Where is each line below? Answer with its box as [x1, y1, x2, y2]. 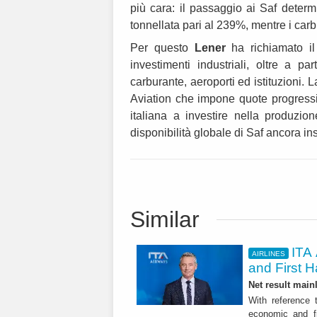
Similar [130, 207, 200, 233]
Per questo [130, 42, 195, 54]
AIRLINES [251, 249, 285, 258]
